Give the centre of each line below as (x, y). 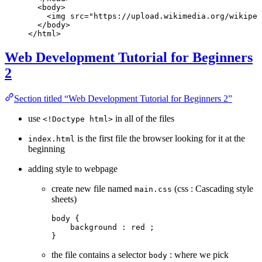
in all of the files (144, 119)
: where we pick (198, 255)
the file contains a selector (100, 255)
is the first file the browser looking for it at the (160, 139)
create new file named (93, 189)
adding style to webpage (73, 169)
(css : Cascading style (213, 189)
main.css (153, 189)
